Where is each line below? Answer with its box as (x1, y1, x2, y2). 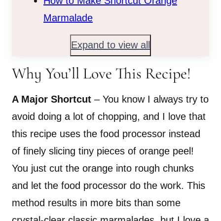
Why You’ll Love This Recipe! (12, 63, 191, 83)
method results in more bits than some (12, 197, 181, 208)
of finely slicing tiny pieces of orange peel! (12, 145, 194, 156)
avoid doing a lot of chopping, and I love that (12, 110, 206, 122)
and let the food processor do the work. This (12, 180, 205, 191)
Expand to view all (71, 39, 150, 51)
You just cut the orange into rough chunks (12, 162, 194, 174)
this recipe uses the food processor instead (12, 128, 200, 139)
